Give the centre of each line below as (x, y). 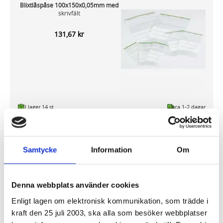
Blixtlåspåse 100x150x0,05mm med (69, 5)
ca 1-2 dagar (190, 107)
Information (111, 150)
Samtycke (40, 150)
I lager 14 (37, 107)
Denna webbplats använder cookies (75, 185)
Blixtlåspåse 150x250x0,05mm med (69, 175)
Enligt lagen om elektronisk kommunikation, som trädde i (110, 201)
